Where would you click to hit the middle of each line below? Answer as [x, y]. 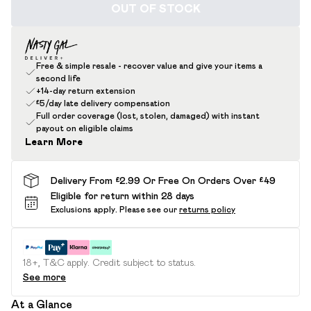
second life [58, 78]
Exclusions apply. [84, 209]
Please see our [148, 209]
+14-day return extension [86, 91]
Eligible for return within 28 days [123, 196]
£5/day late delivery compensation [103, 103]
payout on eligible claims [85, 128]
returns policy [207, 209]
